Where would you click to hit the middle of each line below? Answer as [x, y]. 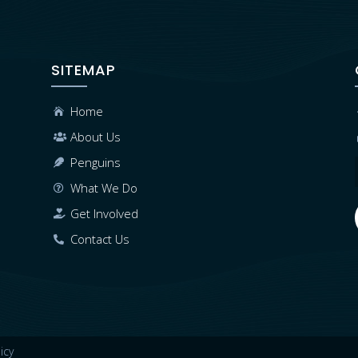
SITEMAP [83, 70]
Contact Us [100, 239]
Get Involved [105, 214]
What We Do [104, 188]
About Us [96, 137]
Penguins [96, 163]
